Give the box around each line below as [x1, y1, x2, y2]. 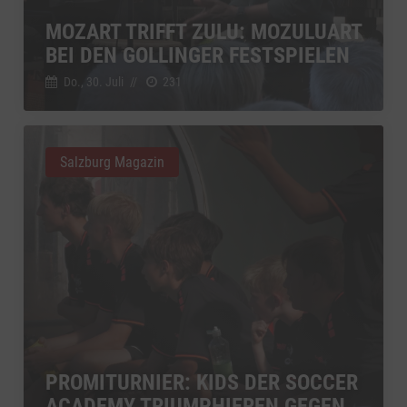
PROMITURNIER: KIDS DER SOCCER [45, 369, 358, 395]
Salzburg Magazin [60, 153, 164, 171]
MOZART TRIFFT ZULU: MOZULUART [45, 18, 362, 45]
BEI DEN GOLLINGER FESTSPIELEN [45, 42, 350, 68]
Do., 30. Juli [63, 74, 124, 89]
